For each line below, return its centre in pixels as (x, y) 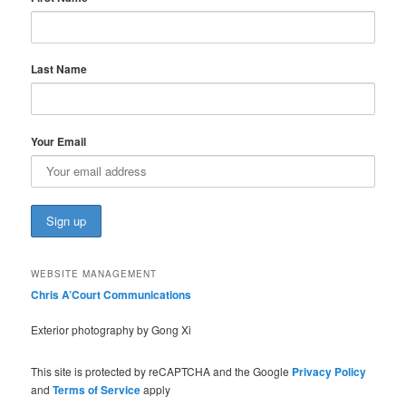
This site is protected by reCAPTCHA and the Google (162, 371)
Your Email (59, 141)
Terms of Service (97, 389)
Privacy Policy (329, 371)
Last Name (59, 69)
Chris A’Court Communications (111, 294)
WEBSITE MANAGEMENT (94, 273)
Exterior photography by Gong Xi (111, 330)
